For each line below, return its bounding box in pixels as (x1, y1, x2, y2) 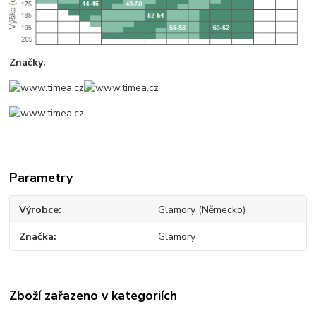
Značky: (9, 55, 47, 69)
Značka (19, 230, 54, 244)
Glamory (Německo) (157, 202, 245, 217)
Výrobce (19, 202, 59, 217)
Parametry (9, 169, 73, 186)
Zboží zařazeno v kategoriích (9, 287, 178, 305)
